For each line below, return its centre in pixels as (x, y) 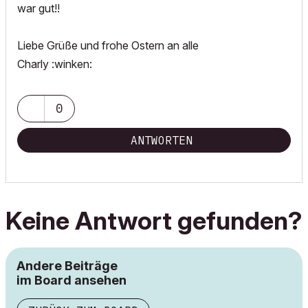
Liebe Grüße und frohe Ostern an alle (108, 45)
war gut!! (38, 8)
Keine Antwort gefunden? (154, 221)
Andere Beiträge (67, 266)
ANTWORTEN (162, 140)
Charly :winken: (55, 64)
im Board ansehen (71, 280)
